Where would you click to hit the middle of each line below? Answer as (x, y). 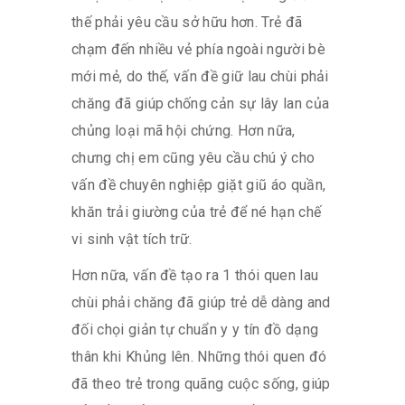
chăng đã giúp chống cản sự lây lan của (201, 103)
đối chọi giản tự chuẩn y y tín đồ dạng (195, 329)
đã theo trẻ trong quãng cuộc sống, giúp (201, 383)
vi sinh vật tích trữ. (132, 239)
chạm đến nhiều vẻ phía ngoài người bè (198, 49)
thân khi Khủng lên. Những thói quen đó (199, 356)
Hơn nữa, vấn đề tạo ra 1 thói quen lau (195, 275)
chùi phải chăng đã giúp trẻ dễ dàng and (201, 302)
